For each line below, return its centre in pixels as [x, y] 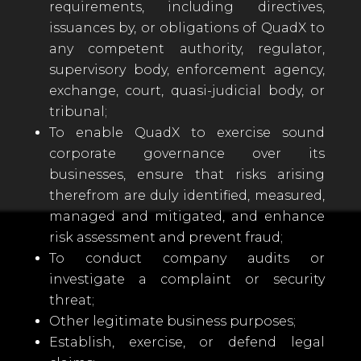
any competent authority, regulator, [187, 49]
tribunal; [78, 112]
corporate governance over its [187, 154]
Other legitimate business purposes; [172, 321]
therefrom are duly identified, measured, [187, 195]
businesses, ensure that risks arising [187, 174]
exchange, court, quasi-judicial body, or [187, 91]
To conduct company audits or [187, 258]
